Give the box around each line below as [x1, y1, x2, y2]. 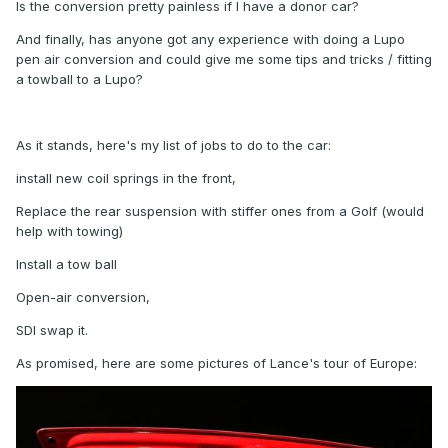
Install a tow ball [16, 256, 117, 273]
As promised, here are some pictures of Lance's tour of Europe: [16, 355, 417, 372]
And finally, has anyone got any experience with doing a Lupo [16, 31, 405, 48]
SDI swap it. [16, 322, 88, 339]
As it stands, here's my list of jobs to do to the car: [16, 137, 331, 154]
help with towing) [16, 223, 123, 240]
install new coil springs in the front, [16, 170, 236, 187]
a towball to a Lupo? [16, 71, 143, 88]
